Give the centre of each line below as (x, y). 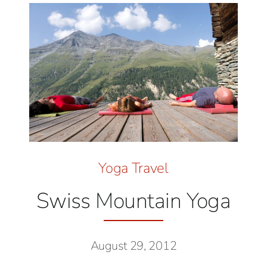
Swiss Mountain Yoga (133, 201)
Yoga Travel (133, 168)
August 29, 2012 (133, 246)
